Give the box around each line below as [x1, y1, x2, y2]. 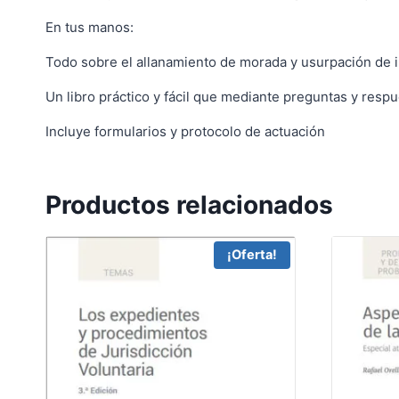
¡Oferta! [226, 247, 277, 264]
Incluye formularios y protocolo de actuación [45, 122, 325, 140]
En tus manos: [45, 18, 134, 36]
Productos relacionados [45, 189, 333, 220]
